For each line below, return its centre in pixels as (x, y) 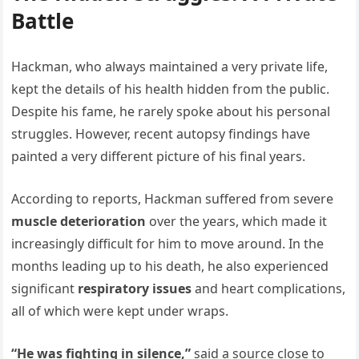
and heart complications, (269, 288)
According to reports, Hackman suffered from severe (173, 198)
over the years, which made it (237, 221)
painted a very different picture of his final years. (159, 156)
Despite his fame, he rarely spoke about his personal (171, 111)
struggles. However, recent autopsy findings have (161, 133)
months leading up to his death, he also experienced (170, 266)
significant (45, 288)
